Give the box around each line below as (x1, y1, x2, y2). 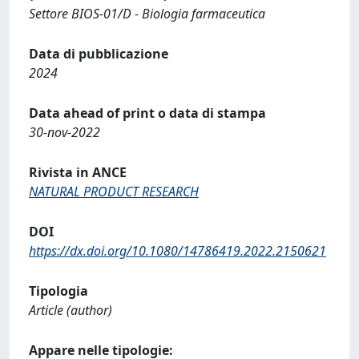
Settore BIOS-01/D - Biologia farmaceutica (29, 5, 265, 22)
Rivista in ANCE (29, 163, 127, 181)
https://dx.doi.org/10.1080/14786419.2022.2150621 (29, 242, 326, 260)
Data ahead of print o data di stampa (29, 104, 266, 122)
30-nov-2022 (29, 123, 100, 141)
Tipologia (29, 282, 88, 300)
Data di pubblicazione (29, 45, 168, 63)
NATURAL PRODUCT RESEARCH (29, 183, 199, 200)
